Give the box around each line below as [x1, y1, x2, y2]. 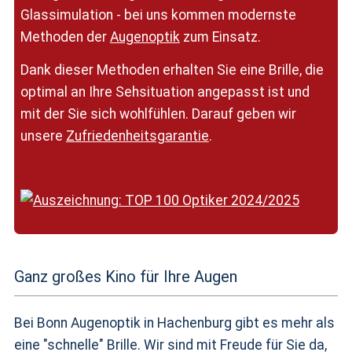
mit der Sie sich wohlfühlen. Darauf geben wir [20, 106, 296, 122]
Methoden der [20, 29, 110, 45]
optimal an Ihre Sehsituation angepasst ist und [20, 84, 310, 100]
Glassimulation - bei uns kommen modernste [20, 7, 296, 23]
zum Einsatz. [179, 29, 261, 45]
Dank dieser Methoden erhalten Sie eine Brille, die [20, 62, 324, 78]
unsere [20, 128, 66, 144]
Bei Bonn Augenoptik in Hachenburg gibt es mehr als [13, 315, 335, 331]
